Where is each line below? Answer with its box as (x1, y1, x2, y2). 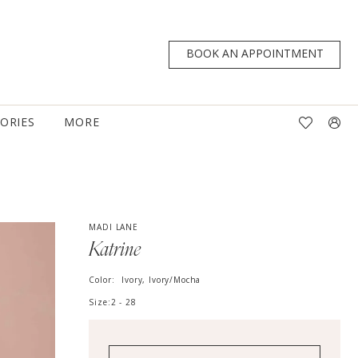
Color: (89, 274, 118, 286)
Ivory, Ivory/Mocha (121, 274, 201, 286)
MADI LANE (89, 221, 138, 233)
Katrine (89, 241, 141, 261)
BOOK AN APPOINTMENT (186, 46, 324, 62)
